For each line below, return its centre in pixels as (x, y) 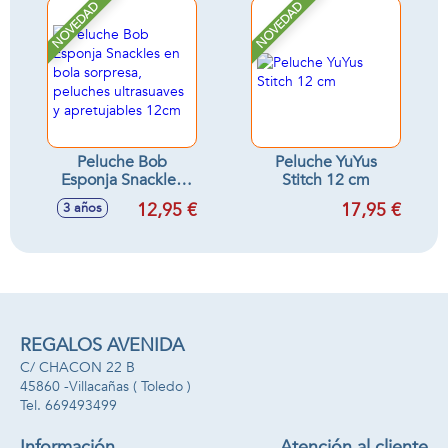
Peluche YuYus (326, 162)
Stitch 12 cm (326, 180)
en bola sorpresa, (122, 198)
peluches (122, 216)
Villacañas (99, 386)
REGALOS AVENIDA (102, 345)
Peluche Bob (122, 162)
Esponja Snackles (122, 180)
